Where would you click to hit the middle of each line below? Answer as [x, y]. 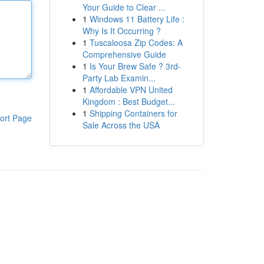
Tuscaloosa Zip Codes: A [136, 42]
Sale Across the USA [121, 125]
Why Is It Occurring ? [121, 31]
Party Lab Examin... [119, 78]
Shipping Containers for [133, 113]
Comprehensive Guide [124, 54]
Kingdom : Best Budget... [128, 101]
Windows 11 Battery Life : [137, 19]
